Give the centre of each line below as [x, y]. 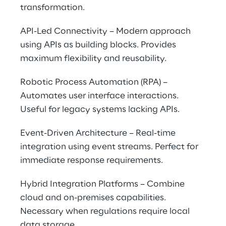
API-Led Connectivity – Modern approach [106, 31]
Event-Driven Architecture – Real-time [99, 133]
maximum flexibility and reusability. [93, 59]
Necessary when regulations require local [106, 211]
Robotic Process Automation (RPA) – [95, 82]
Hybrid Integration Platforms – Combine [103, 184]
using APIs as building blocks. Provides [99, 45]
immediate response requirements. [92, 160]
